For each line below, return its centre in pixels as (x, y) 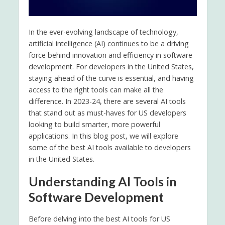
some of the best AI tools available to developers (109, 147)
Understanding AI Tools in (102, 181)
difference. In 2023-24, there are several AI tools (107, 101)
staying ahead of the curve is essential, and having (111, 78)
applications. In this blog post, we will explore (103, 136)
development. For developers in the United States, (111, 66)
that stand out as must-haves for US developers (107, 113)
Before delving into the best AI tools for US (99, 218)
